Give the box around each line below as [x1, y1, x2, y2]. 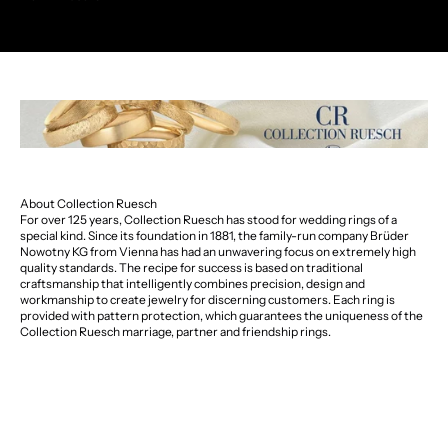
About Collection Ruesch [20, 196, 157, 212]
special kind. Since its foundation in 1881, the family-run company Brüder [20, 228, 409, 244]
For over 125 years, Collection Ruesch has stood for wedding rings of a [20, 212, 397, 228]
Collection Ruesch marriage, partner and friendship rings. [20, 324, 331, 340]
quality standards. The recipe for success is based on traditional [20, 260, 363, 276]
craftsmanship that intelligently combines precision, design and [20, 276, 365, 292]
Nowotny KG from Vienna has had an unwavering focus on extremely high [20, 244, 416, 260]
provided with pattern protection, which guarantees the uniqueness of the [20, 308, 423, 324]
